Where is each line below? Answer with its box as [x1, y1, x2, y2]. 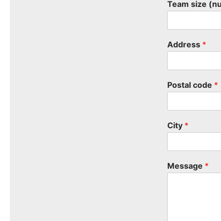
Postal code [167, 80, 215, 90]
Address [167, 39, 203, 50]
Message [167, 161, 205, 171]
